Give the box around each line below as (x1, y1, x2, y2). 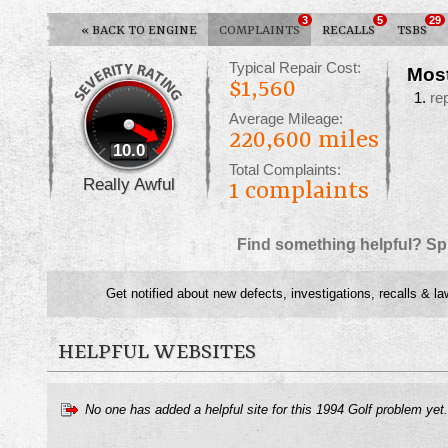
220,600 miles (229, 127, 379, 156)
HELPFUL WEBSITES (58, 341, 256, 366)
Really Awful (83, 174, 175, 195)
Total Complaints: (229, 162, 341, 179)
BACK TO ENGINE (89, 23, 197, 39)
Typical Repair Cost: (229, 60, 361, 77)
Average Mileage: (229, 111, 343, 128)
